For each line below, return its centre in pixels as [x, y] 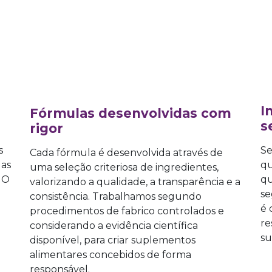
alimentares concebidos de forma [110, 255]
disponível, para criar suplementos [113, 240]
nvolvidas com [182, 114]
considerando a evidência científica [114, 226]
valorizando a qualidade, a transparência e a [135, 182]
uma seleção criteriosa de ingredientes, [124, 168]
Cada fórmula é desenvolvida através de [126, 153]
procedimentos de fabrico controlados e [127, 211]
